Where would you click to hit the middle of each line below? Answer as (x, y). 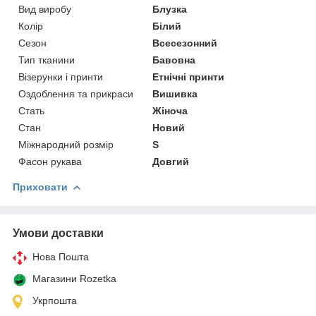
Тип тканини (47, 60)
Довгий (171, 161)
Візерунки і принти (61, 77)
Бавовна (174, 60)
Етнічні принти (189, 77)
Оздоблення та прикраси (76, 93)
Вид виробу (45, 9)
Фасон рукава (50, 161)
